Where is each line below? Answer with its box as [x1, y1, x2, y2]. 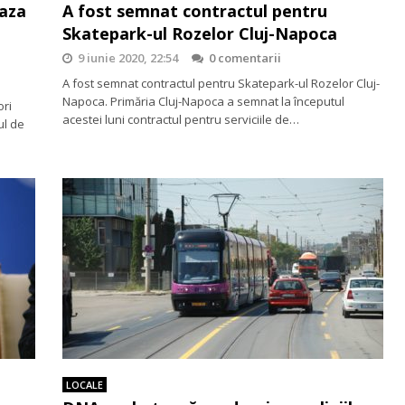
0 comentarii [209, 50, 281, 66]
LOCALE [66, 378, 103, 391]
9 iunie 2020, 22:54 [78, 50, 178, 66]
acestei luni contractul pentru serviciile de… [62, 111, 299, 127]
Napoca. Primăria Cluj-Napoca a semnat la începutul [62, 93, 344, 109]
